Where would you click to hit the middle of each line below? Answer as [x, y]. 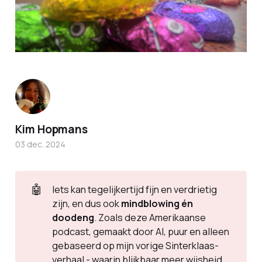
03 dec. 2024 [40, 144]
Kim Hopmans [51, 129]
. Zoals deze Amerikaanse [150, 218]
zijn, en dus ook [86, 204]
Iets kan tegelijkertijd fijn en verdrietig [134, 189]
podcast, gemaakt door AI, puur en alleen [140, 232]
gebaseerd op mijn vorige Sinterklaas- [135, 246]
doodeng [73, 218]
